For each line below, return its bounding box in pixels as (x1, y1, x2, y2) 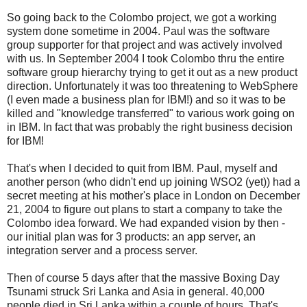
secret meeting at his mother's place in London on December (7, 189, 300, 201)
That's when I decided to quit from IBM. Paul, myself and (7, 162, 278, 174)
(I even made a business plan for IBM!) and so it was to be (7, 93, 286, 106)
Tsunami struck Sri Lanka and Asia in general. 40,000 (7, 285, 265, 297)
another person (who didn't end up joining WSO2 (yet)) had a (7, 175, 300, 188)
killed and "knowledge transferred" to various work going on (7, 107, 295, 119)
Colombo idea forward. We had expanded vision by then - (7, 217, 285, 229)
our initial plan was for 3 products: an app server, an (7, 230, 256, 243)
